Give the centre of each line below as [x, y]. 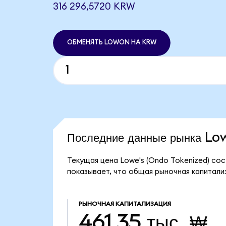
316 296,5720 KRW [94, 7]
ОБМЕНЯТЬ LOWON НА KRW [111, 43]
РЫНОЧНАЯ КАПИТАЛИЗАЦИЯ [125, 204]
